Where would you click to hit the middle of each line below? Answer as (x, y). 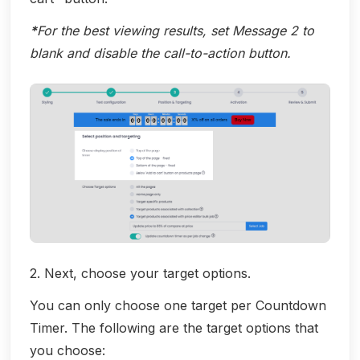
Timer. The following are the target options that (174, 327)
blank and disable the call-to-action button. (160, 53)
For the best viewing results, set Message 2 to (176, 30)
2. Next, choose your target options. (140, 273)
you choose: (67, 350)
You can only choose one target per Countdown (178, 305)
